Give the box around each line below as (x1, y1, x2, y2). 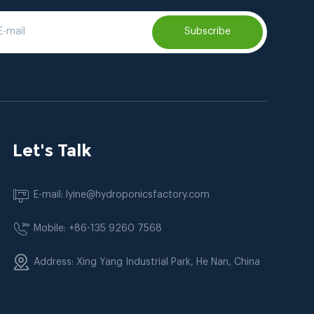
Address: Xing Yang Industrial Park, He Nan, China (33, 257, 260, 267)
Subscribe (184, 27, 231, 37)
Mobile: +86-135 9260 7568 (33, 223, 162, 233)
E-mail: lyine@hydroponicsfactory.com (33, 189, 210, 200)
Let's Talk (12, 139, 92, 161)
